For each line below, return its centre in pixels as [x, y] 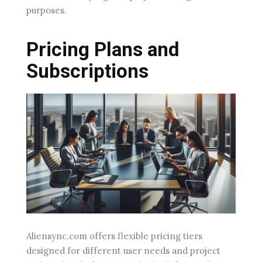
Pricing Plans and [103, 50]
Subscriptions [87, 71]
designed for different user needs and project [123, 250]
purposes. [46, 11]
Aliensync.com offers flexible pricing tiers [114, 236]
